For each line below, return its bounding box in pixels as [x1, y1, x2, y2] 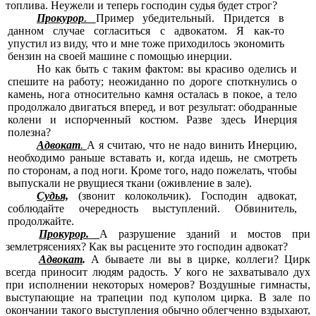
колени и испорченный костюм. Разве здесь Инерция [7, 114, 298, 126]
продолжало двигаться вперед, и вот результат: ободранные [7, 101, 298, 114]
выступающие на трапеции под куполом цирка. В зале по [6, 291, 310, 304]
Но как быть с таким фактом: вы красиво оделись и [36, 63, 298, 75]
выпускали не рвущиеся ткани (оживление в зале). [7, 177, 252, 190]
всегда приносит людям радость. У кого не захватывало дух [6, 266, 310, 279]
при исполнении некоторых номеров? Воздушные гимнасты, [6, 279, 310, 291]
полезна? [7, 126, 51, 139]
